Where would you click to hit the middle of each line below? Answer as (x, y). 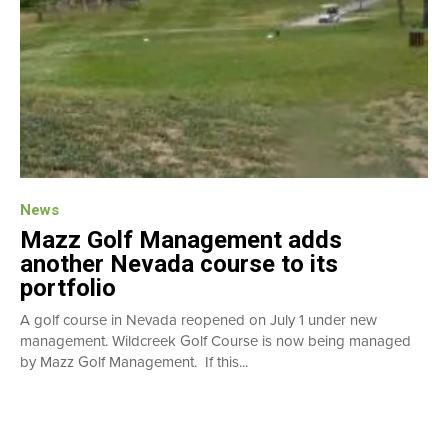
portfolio (68, 287)
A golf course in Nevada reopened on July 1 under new (198, 319)
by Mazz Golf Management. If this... (134, 361)
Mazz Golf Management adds (181, 239)
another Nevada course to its (179, 263)
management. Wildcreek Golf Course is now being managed (215, 340)
